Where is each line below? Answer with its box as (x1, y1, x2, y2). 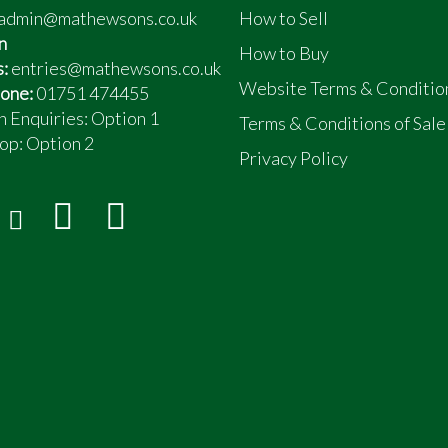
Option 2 (25, 132, 94, 154)
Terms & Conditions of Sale (239, 112, 446, 134)
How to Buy (239, 42, 329, 64)
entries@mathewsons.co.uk (10, 57, 221, 79)
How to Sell (239, 7, 328, 29)
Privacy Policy (239, 147, 348, 169)
